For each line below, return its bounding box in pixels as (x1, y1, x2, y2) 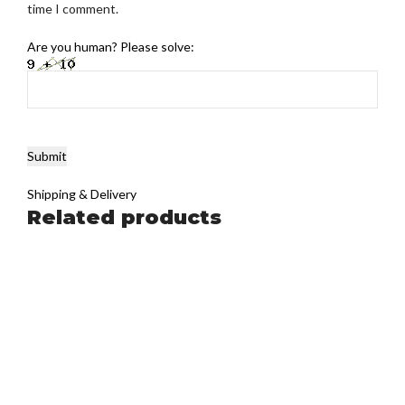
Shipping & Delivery (27, 186, 137, 202)
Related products (27, 205, 221, 231)
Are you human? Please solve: (27, 39, 194, 55)
